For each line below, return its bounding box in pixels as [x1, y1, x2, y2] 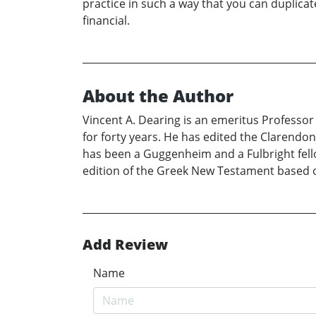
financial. [83, 12, 130, 28]
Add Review [83, 234, 168, 254]
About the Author [83, 83, 233, 107]
